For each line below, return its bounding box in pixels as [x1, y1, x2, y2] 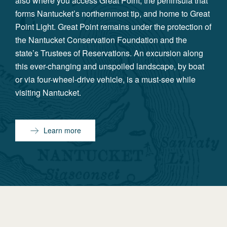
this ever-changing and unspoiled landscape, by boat [15, 60, 204, 72]
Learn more [44, 125, 81, 135]
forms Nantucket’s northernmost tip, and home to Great [15, 8, 210, 19]
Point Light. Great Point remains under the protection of [15, 21, 211, 32]
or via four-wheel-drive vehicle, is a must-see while [15, 73, 196, 85]
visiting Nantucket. [15, 87, 81, 98]
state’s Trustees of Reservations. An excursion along [15, 47, 203, 59]
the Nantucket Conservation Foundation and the [15, 34, 187, 46]
